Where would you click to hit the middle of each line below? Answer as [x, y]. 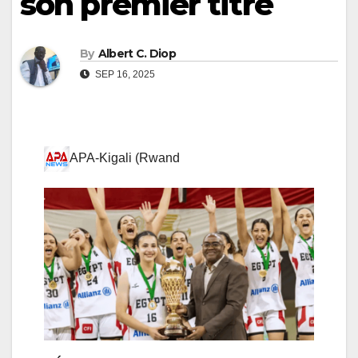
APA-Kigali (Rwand [125, 158]
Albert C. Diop [137, 54]
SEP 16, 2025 [124, 75]
